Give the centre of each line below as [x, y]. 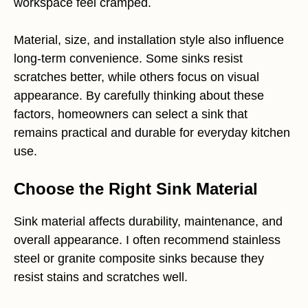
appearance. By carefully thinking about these [139, 95]
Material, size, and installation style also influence [149, 40]
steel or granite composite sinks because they [139, 258]
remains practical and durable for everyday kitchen [152, 132]
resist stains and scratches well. [101, 277]
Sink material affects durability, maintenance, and [148, 221]
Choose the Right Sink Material [136, 188]
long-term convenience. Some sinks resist [128, 58]
